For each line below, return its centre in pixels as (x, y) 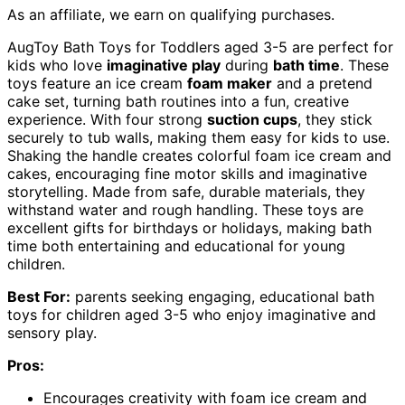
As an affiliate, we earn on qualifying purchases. (171, 15)
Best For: (39, 297)
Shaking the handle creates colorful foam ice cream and (199, 156)
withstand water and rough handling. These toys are (185, 210)
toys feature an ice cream (97, 84)
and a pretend (322, 84)
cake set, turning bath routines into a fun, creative (178, 102)
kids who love (57, 66)
